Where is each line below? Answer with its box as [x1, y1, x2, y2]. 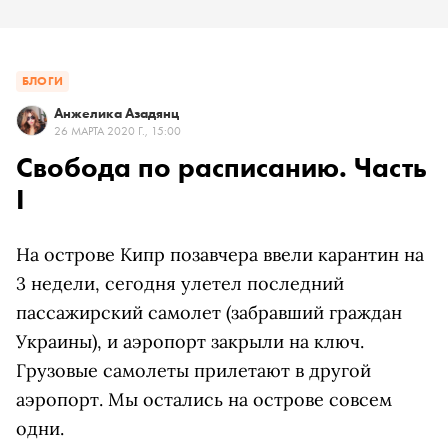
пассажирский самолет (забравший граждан [16, 301, 402, 324]
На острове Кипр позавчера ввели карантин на [16, 243, 424, 266]
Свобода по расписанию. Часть [16, 150, 427, 185]
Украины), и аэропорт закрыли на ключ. [16, 330, 364, 353]
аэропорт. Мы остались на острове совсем [16, 388, 392, 411]
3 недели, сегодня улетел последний [16, 272, 344, 295]
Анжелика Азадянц [54, 104, 179, 122]
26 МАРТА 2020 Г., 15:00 [54, 123, 181, 139]
